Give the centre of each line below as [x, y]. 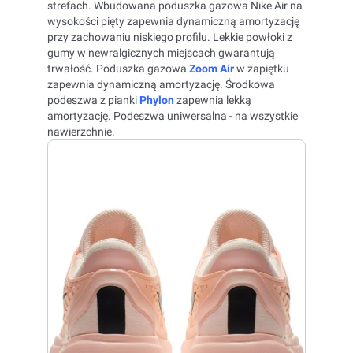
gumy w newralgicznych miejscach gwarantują [161, 53]
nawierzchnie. [81, 132]
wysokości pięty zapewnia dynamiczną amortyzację [173, 21]
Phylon [157, 100]
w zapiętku [262, 69]
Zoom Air [212, 69]
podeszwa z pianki [93, 100]
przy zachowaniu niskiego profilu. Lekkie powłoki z [170, 37]
